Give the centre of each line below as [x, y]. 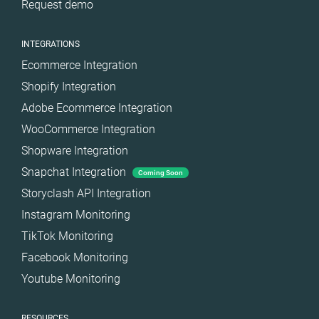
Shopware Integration [75, 151]
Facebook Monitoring [75, 257]
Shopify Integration [69, 87]
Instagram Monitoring [76, 215]
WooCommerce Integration [88, 129]
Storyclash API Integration [86, 193]
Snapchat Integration [75, 172]
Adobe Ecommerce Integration [97, 108]
